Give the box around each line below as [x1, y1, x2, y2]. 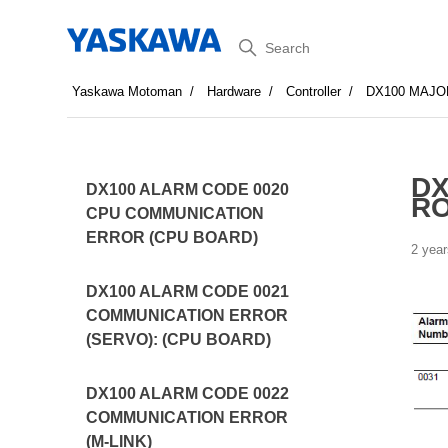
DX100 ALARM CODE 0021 [86, 283, 290, 300]
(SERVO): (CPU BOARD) [86, 331, 272, 348]
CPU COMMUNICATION [86, 205, 265, 222]
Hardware [207, 84, 262, 99]
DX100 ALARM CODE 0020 [86, 181, 290, 198]
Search [223, 31, 293, 56]
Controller [286, 84, 342, 99]
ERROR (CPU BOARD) [86, 229, 259, 246]
